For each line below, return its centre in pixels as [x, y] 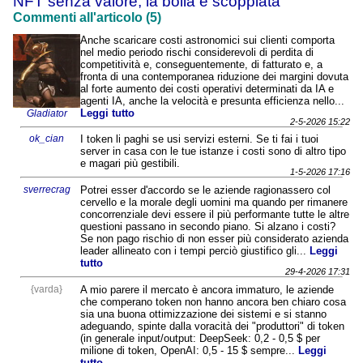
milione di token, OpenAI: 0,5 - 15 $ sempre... [190, 351]
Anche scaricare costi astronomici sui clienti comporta [208, 40]
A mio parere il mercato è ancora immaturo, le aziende [207, 290]
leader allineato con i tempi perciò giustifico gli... [195, 251]
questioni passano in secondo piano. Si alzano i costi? [208, 227]
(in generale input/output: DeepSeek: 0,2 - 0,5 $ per [201, 339]
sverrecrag [47, 190]
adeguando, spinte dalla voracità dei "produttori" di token [213, 327]
